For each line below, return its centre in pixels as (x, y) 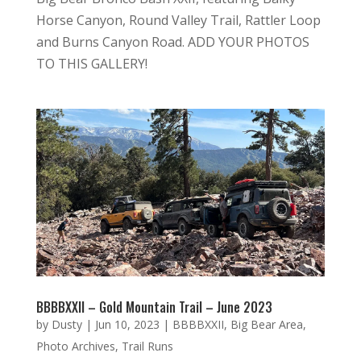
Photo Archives (75, 346)
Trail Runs (147, 346)
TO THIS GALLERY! (91, 63)
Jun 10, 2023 (127, 325)
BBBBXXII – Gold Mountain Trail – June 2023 (154, 307)
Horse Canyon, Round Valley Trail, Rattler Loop (178, 20)
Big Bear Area (266, 325)
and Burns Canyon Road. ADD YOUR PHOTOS (172, 41)
